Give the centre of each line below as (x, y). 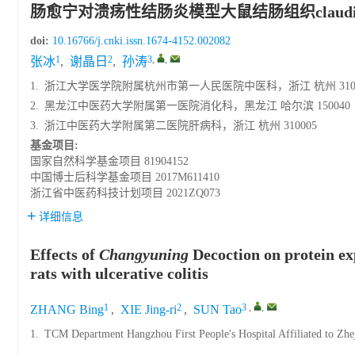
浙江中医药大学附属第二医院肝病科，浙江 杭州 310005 (181, 126)
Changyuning (144, 254)
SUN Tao (218, 309)
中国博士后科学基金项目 (91, 177)
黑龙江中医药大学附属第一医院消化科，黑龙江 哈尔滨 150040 (197, 106)
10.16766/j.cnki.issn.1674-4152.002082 (141, 41)
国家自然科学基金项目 (86, 161)
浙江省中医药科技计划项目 (97, 193)
